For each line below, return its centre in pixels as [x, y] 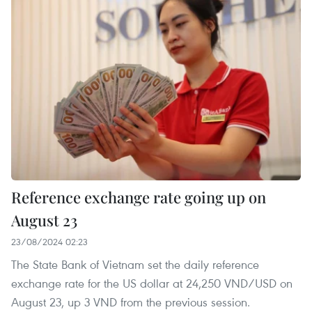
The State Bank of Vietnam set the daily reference [135, 265]
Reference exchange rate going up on [139, 197]
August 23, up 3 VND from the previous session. [131, 302]
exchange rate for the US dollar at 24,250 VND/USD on [152, 283]
